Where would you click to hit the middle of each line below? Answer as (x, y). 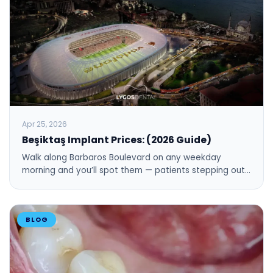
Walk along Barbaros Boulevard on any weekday (122, 157)
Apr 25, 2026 (44, 124)
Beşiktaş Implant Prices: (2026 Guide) (117, 140)
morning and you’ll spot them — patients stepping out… (136, 170)
